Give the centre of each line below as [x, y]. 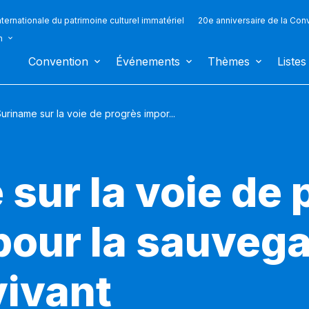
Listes [292, 61]
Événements [148, 61]
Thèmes [229, 61]
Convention [58, 61]
